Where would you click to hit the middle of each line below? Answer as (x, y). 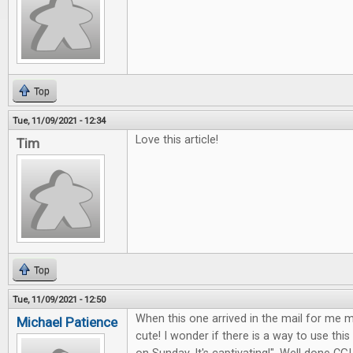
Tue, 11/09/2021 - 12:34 (59, 121)
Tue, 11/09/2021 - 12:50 (59, 299)
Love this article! (177, 140)
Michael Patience (67, 322)
